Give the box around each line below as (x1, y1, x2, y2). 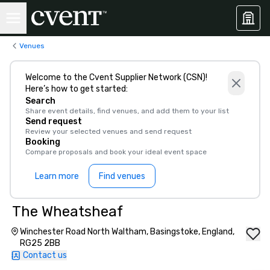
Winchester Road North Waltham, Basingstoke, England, (20, 227, 235, 237)
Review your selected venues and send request (25, 127, 192, 136)
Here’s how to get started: (25, 84, 128, 94)
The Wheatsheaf (12, 203, 123, 220)
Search (25, 96, 55, 106)
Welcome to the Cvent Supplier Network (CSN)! (25, 72, 207, 83)
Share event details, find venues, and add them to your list (25, 107, 229, 115)
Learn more (35, 171, 79, 181)
